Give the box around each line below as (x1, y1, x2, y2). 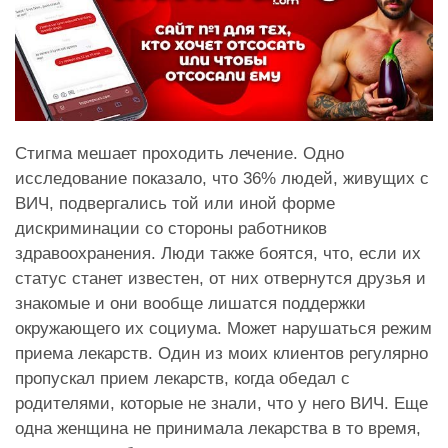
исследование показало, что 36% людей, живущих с (15, 169, 429, 189)
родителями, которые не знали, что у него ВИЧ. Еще (15, 394, 428, 414)
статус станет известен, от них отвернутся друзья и (15, 269, 426, 289)
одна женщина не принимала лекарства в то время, (15, 419, 421, 439)
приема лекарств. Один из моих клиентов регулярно (15, 344, 428, 364)
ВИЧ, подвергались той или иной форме (15, 194, 335, 214)
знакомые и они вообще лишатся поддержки (15, 294, 366, 314)
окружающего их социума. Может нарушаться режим (15, 319, 432, 339)
